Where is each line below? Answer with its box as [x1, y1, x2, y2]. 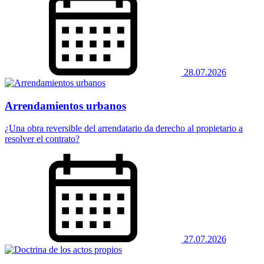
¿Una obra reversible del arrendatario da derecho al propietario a [5, 123, 243, 134]
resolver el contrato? [5, 134, 80, 144]
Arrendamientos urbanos [5, 99, 126, 112]
